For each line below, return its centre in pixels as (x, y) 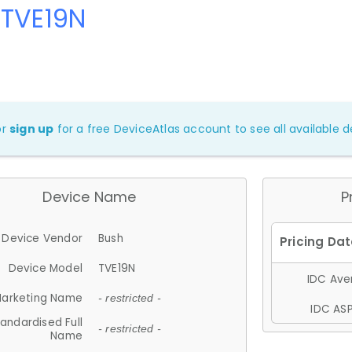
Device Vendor (42, 238)
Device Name (90, 196)
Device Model (45, 268)
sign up (32, 128)
